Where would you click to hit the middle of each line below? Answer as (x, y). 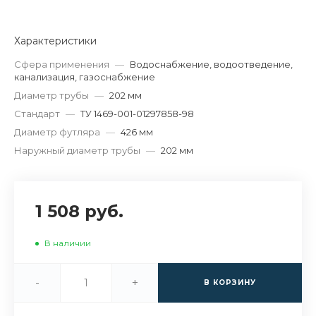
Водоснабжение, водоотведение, (211, 65)
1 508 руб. (79, 212)
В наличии (68, 243)
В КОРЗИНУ (230, 283)
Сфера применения (62, 65)
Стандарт (37, 114)
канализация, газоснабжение (85, 77)
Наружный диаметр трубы (77, 151)
